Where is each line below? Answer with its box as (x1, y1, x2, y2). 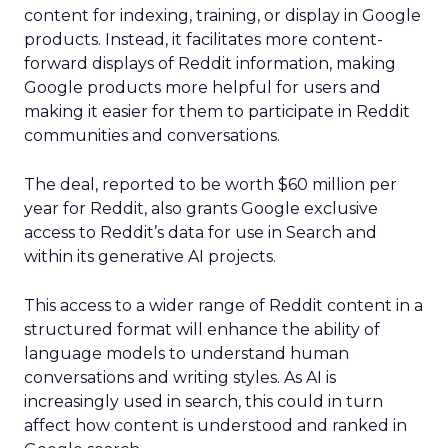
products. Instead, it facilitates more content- (24, 30, 383, 49)
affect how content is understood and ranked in (24, 416, 407, 435)
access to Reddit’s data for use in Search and (24, 223, 377, 242)
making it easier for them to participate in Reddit (24, 102, 410, 121)
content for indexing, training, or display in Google (24, 6, 421, 25)
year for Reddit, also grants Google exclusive (24, 199, 378, 218)
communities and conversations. (24, 126, 280, 145)
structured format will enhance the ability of (24, 320, 380, 339)
